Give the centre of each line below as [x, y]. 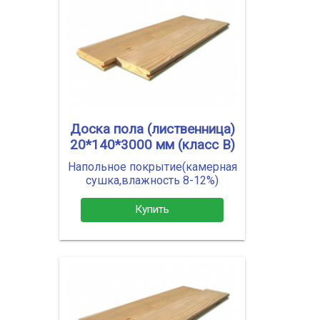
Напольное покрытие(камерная [152, 166]
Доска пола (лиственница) [152, 129]
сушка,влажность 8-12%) [152, 180]
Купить [152, 210]
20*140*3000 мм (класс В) [152, 145]
